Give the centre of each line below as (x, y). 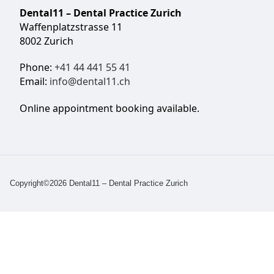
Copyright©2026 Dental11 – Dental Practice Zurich (99, 183)
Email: (35, 82)
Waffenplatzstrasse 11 (71, 27)
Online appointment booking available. (109, 108)
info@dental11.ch (90, 82)
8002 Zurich (46, 41)
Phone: (37, 68)
